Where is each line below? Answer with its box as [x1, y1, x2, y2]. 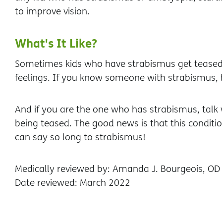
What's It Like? [15, 34, 97, 52]
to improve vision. [15, 4, 90, 17]
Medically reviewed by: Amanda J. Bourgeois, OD [15, 162, 220, 175]
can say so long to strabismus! [15, 130, 146, 143]
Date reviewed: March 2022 [15, 176, 130, 189]
